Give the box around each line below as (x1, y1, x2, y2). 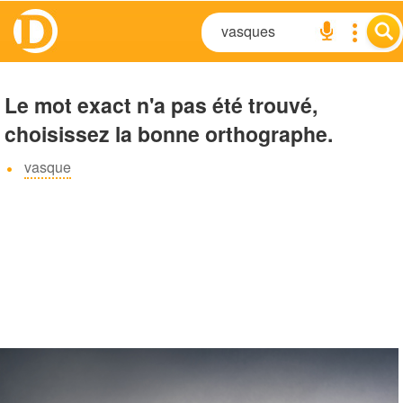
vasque (24, 157, 71, 177)
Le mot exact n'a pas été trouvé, (4, 90, 318, 120)
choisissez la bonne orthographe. (4, 119, 333, 148)
